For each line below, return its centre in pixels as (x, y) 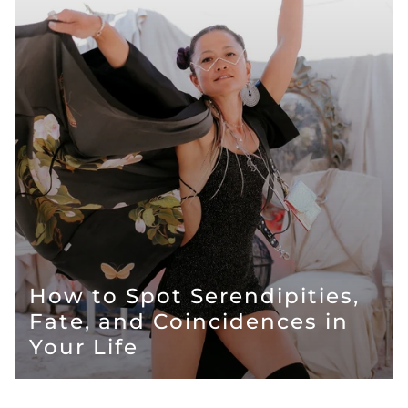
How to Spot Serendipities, (194, 296)
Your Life (84, 347)
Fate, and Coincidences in (189, 321)
